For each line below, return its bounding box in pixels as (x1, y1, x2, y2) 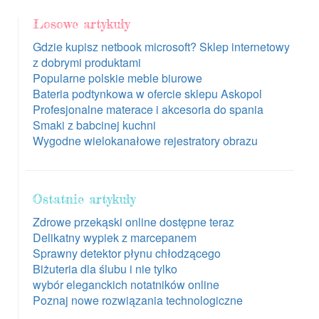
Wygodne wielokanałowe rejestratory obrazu (33, 132, 258, 149)
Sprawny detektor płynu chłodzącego (33, 244, 221, 261)
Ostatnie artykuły (33, 190, 135, 206)
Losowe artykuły (33, 15, 130, 31)
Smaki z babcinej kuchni (33, 116, 156, 133)
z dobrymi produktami (33, 53, 141, 70)
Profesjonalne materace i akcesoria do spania (33, 100, 263, 117)
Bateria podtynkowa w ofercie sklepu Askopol (33, 85, 262, 102)
